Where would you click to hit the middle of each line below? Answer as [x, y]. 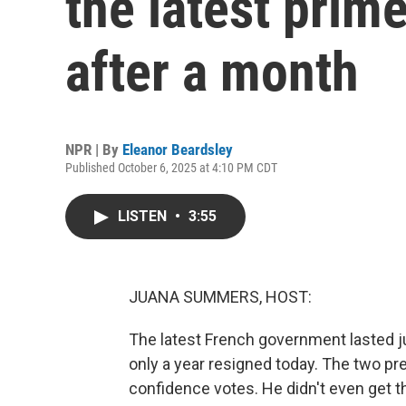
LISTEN [144, 216]
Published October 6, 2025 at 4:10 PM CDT [171, 168]
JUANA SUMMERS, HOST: [220, 297]
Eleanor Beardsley [178, 150]
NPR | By [94, 150]
